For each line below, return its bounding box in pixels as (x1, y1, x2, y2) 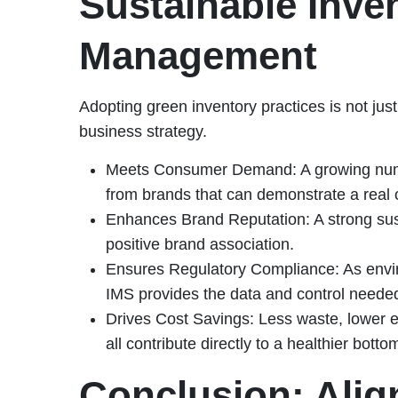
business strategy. (78, 122, 207, 140)
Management (78, 33, 317, 77)
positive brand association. (105, 235, 294, 253)
